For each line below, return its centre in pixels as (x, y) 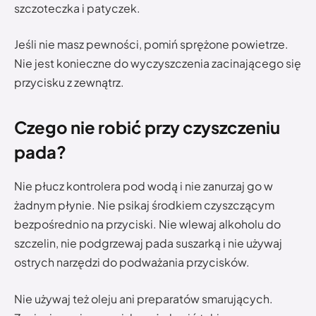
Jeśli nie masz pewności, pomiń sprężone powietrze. (151, 44)
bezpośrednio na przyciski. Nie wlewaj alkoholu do (147, 224)
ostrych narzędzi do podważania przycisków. (132, 262)
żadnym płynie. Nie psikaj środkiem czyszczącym (144, 205)
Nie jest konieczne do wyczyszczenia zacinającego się (158, 63)
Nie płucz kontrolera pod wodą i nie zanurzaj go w (144, 186)
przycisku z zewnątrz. (69, 83)
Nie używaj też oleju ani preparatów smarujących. (144, 299)
